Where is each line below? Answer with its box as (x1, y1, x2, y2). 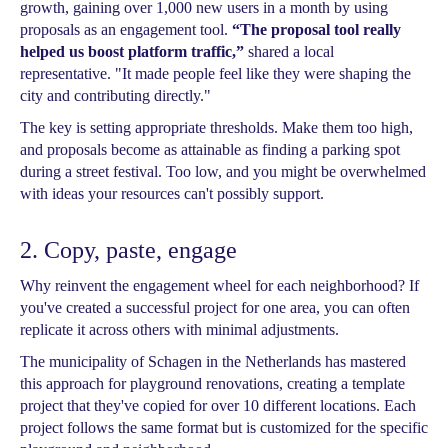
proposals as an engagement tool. (20, 21, 232, 38)
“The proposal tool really (232, 21, 401, 38)
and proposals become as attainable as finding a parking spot (20, 141, 400, 158)
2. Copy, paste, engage (20, 237, 237, 263)
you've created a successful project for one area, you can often (20, 299, 410, 316)
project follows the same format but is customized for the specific (20, 419, 428, 436)
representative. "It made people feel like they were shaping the (20, 65, 411, 82)
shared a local (244, 43, 334, 60)
